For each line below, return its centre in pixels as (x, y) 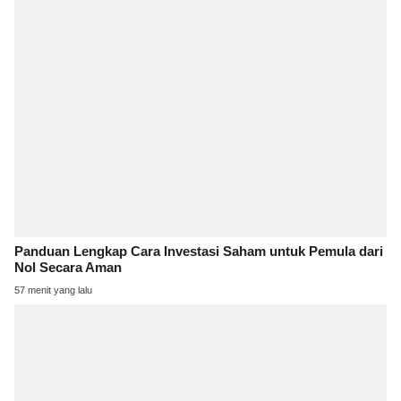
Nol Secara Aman (68, 268)
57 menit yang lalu (53, 290)
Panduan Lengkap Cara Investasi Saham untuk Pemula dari (199, 252)
